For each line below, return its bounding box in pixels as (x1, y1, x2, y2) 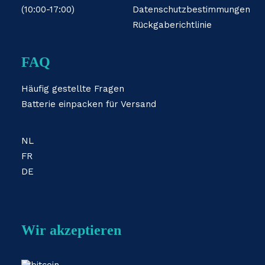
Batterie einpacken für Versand (21, 99, 156, 109)
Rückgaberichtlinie (132, 20, 212, 30)
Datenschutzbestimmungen (132, 4, 250, 15)
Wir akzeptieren (21, 222, 121, 238)
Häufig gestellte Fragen (21, 83, 124, 94)
